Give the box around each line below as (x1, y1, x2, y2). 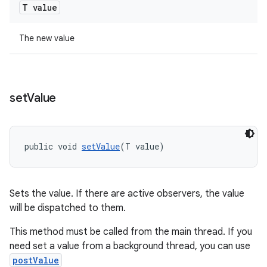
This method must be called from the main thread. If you (10, 226, 252, 238)
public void (24, 141, 82, 152)
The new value (19, 33, 74, 44)
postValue (13, 254, 59, 266)
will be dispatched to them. (10, 202, 126, 214)
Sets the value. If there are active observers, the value (10, 188, 244, 200)
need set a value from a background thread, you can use (10, 240, 250, 252)
